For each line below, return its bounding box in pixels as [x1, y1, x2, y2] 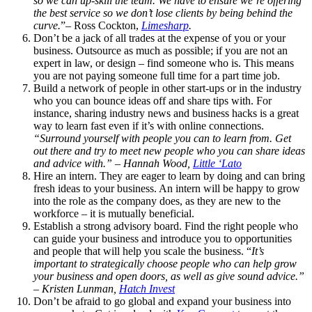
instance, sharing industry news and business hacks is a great [33, 107, 299, 119]
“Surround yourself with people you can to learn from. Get [33, 132, 291, 144]
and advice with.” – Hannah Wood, [33, 157, 193, 169]
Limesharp [141, 19, 189, 31]
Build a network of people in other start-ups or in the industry [33, 81, 302, 94]
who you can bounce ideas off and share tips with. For [33, 94, 272, 107]
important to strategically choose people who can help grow [33, 257, 297, 270]
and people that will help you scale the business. [33, 244, 247, 257]
